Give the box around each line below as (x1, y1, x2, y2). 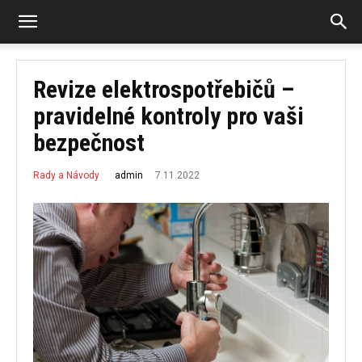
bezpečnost (33, 128, 145, 157)
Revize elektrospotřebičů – (33, 75, 294, 103)
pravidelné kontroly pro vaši (33, 102, 304, 130)
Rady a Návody (33, 170, 99, 182)
